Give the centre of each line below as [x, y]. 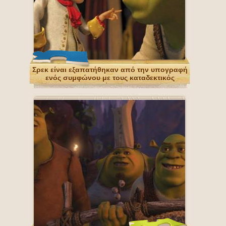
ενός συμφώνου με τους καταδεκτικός [110, 78]
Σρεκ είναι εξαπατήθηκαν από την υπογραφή [110, 70]
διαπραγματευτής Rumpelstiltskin [110, 86]
